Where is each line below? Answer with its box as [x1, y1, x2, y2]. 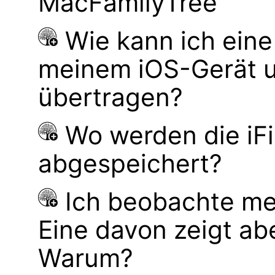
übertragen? [38, 82, 183, 112]
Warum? [38, 243, 133, 273]
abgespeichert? [38, 149, 222, 179]
